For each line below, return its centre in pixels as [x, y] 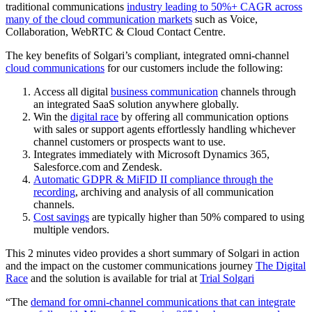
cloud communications [55, 68]
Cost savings [61, 217]
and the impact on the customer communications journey [131, 266]
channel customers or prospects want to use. [130, 142]
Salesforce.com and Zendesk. [98, 167]
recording [54, 192]
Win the [52, 117]
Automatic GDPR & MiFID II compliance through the [153, 180]
